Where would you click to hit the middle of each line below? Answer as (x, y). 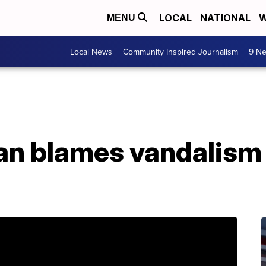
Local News (91, 51)
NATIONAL (225, 18)
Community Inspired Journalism (180, 51)
